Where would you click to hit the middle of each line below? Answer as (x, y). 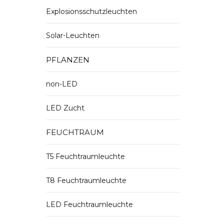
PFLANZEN (68, 60)
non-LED (62, 84)
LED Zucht (65, 108)
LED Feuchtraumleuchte (89, 204)
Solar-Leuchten (73, 35)
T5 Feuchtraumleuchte (85, 156)
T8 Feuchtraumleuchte (86, 180)
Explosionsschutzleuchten (91, 11)
